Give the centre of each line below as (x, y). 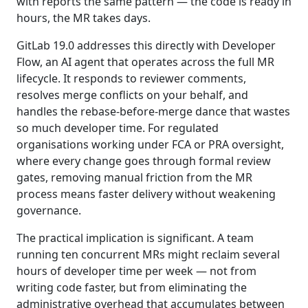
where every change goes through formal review (144, 161)
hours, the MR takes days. (84, 18)
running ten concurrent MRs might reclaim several (148, 254)
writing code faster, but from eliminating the (132, 287)
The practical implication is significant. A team (135, 238)
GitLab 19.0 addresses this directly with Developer (146, 45)
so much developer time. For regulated (118, 128)
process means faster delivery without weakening (146, 194)
